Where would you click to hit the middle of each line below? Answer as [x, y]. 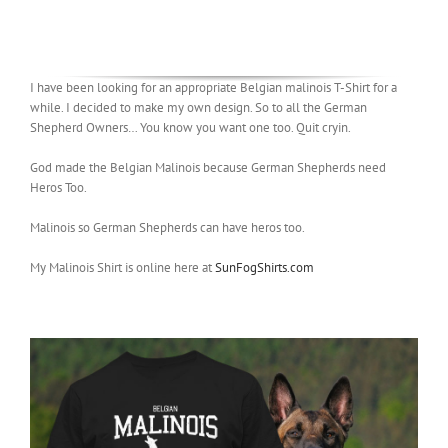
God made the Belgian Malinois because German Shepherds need [208, 168]
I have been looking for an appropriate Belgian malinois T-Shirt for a [213, 88]
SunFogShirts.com [264, 268]
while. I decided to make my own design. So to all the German [198, 108]
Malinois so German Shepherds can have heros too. [167, 228]
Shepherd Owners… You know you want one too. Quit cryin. [190, 128]
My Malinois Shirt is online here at [122, 268]
